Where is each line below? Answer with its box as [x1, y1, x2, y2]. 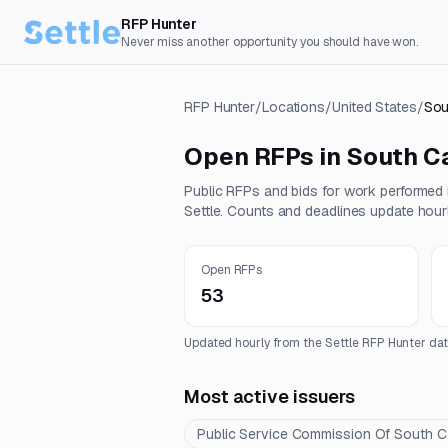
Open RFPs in [184, 141, 346, 172]
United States [332, 98, 417, 116]
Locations [261, 98, 326, 116]
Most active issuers [184, 385, 356, 408]
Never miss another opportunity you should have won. [121, 34, 419, 50]
